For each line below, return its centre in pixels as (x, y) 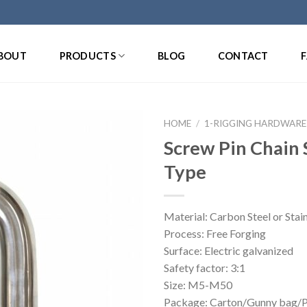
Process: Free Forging (215, 233)
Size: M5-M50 (198, 284)
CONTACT (243, 56)
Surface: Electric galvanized (229, 250)
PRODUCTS (87, 56)
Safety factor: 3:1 (205, 267)
